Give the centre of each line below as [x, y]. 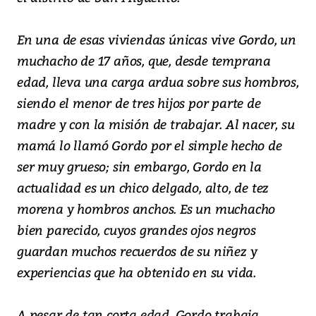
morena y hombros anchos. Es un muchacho [146, 209]
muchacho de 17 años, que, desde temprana [144, 61]
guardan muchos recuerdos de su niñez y [137, 251]
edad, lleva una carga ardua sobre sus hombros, [158, 82]
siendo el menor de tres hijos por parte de [139, 103]
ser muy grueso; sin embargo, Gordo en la [139, 166]
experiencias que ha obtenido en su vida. [136, 272]
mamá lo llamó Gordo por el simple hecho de [150, 145]
